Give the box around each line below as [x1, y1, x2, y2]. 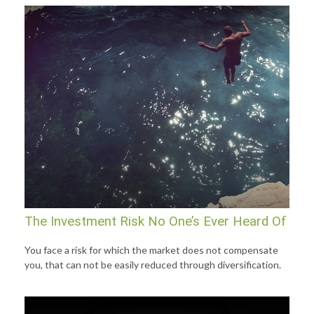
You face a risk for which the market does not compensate [25, 244, 278, 257]
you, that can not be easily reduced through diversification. [25, 259, 281, 271]
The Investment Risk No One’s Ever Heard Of [25, 214, 287, 230]
